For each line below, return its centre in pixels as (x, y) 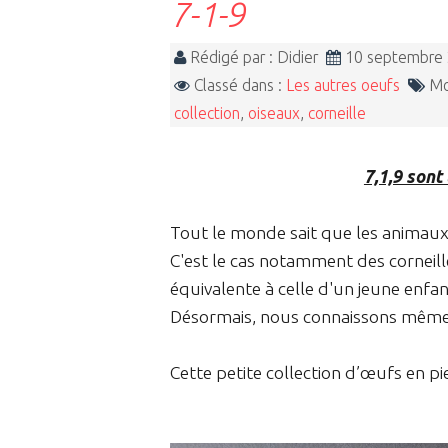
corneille (337, 113)
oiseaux (274, 113)
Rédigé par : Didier (256, 57)
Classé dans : (238, 85)
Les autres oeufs (343, 85)
